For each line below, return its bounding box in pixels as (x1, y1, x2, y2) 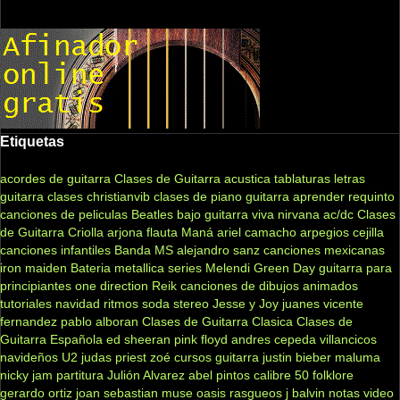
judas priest (81, 349, 146, 364)
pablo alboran (61, 313, 138, 329)
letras (334, 171, 365, 186)
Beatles (131, 206, 173, 221)
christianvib (87, 188, 150, 204)
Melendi (205, 260, 250, 275)
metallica (114, 260, 164, 275)
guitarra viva (204, 206, 274, 221)
